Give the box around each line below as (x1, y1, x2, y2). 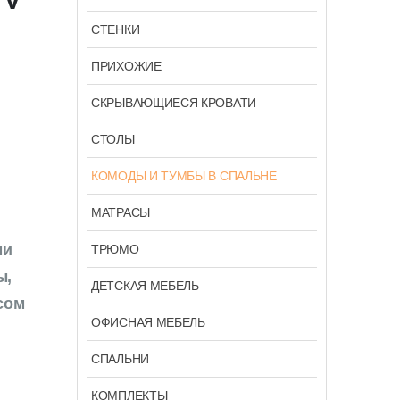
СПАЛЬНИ (91, 351, 149, 366)
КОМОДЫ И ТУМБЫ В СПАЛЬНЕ (91, 168, 277, 183)
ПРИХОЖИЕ (91, 58, 162, 73)
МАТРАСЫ (91, 204, 150, 220)
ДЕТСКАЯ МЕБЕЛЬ (91, 278, 199, 293)
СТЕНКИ (91, 21, 140, 37)
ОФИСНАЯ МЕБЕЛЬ (91, 314, 205, 329)
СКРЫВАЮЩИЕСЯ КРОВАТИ (91, 95, 256, 110)
